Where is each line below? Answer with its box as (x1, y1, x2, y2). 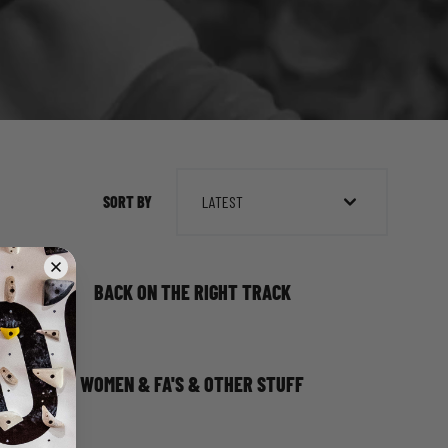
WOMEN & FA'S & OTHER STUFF (80, 372, 304, 396)
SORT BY (103, 192, 152, 211)
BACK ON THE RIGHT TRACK (93, 280, 291, 304)
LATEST (202, 192, 243, 211)
